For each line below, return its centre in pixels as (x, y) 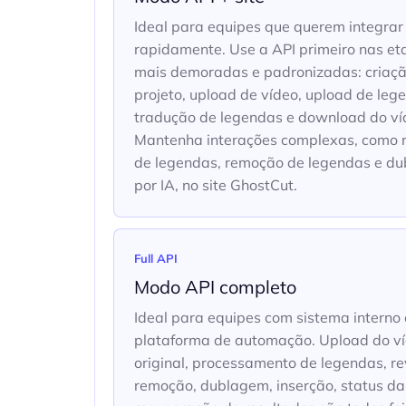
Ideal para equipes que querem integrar (269, 26)
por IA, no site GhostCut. (216, 185)
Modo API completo (215, 287)
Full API (156, 258)
